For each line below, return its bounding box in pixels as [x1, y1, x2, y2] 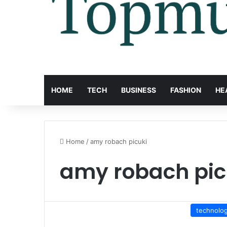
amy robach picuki [90, 137, 147, 145]
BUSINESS [121, 85, 156, 94]
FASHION [170, 85, 201, 94]
